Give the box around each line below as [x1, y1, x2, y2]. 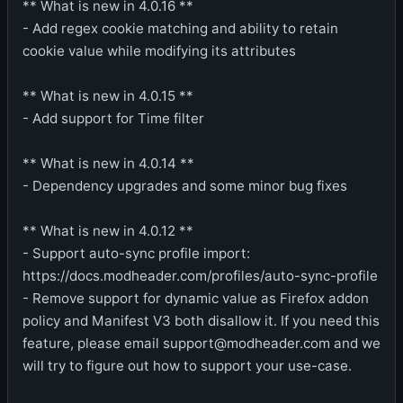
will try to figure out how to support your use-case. [22, 357, 352, 374]
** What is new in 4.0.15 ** [22, 87, 193, 104]
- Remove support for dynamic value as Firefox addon [22, 290, 369, 307]
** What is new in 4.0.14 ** [22, 155, 194, 172]
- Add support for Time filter [22, 110, 204, 127]
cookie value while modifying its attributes [22, 42, 296, 59]
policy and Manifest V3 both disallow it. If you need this [22, 312, 380, 329]
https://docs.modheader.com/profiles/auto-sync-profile [22, 267, 378, 284]
